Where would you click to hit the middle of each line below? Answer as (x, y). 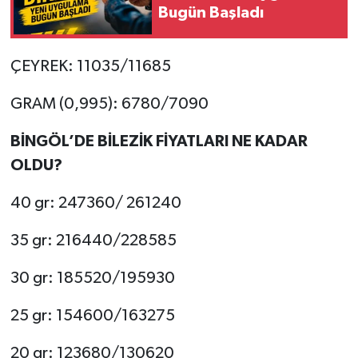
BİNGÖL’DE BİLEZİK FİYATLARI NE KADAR (159, 141)
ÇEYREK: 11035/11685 (90, 66)
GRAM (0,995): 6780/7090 (109, 103)
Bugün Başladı (211, 13)
